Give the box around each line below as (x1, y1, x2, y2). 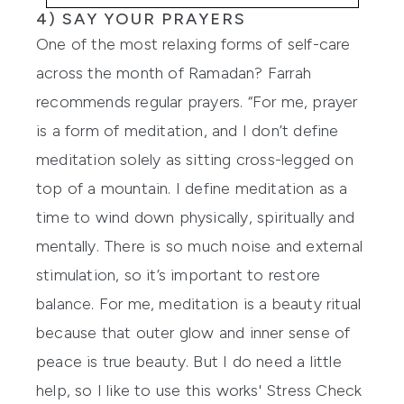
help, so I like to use (36, 380, 186, 400)
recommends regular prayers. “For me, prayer (36, 91, 358, 112)
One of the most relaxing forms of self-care (36, 33, 351, 54)
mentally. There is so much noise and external (36, 235, 363, 256)
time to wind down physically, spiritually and (36, 207, 355, 227)
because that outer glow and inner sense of (36, 322, 351, 343)
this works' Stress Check (185, 380, 363, 400)
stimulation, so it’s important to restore (36, 264, 321, 285)
